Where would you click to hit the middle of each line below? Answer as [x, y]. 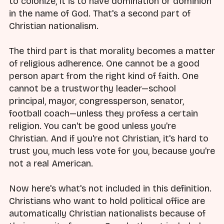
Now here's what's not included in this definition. [110, 189]
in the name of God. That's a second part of [100, 14]
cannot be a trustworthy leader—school [92, 89]
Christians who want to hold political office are [107, 201]
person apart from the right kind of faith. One [104, 76]
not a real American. [51, 164]
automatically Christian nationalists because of [107, 214]
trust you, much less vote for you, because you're [112, 151]
